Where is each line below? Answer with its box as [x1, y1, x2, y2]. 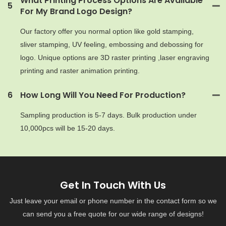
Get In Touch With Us [60, 178, 166, 193]
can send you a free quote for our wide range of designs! [22, 209, 204, 218]
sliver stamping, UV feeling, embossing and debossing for [20, 40, 203, 48]
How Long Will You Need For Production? [20, 89, 186, 101]
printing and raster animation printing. [20, 66, 140, 75]
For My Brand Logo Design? [20, 5, 132, 17]
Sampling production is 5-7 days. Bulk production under [20, 110, 197, 119]
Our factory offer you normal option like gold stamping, [20, 27, 194, 35]
